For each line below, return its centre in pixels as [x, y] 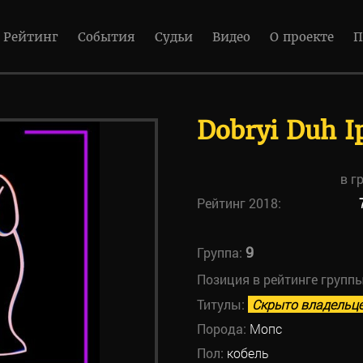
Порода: [223, 329]
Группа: [221, 252]
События [107, 37]
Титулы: [222, 304]
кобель [248, 353]
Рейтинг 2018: [239, 203]
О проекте [302, 37]
